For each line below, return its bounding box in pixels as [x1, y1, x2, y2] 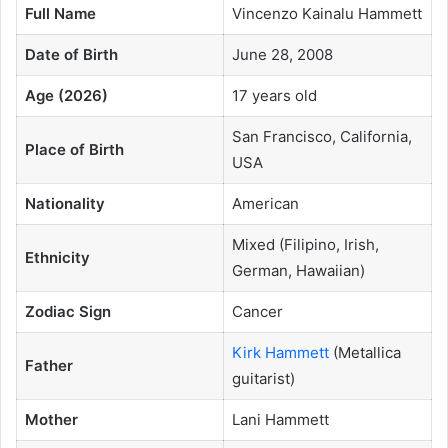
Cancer [231, 302, 283, 322]
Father [24, 356, 73, 376]
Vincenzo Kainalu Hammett [231, 4, 422, 24]
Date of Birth [24, 45, 118, 65]
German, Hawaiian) [231, 261, 365, 281]
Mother [24, 410, 78, 430]
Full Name [24, 4, 96, 24]
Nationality [24, 194, 105, 214]
